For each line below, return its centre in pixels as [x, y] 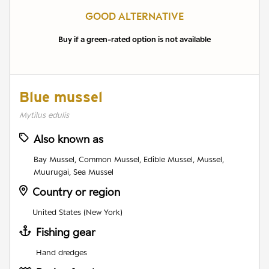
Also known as [68, 139]
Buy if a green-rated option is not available [134, 39]
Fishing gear [66, 232]
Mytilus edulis [44, 114]
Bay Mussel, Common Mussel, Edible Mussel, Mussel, [129, 159]
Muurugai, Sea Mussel [74, 171]
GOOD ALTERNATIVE [134, 16]
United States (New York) [77, 212]
